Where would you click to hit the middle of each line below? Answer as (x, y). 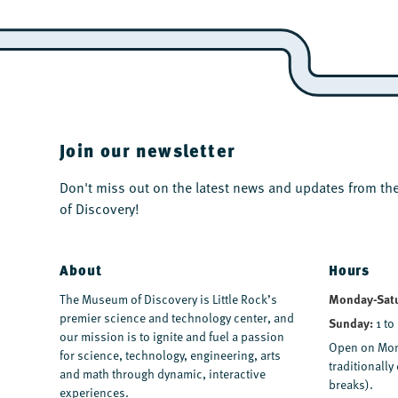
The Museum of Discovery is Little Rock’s (169, 299)
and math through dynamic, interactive (163, 374)
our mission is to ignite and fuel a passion (172, 337)
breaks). (350, 385)
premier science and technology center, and (177, 318)
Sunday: (350, 323)
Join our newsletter (147, 151)
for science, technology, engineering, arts (171, 355)
